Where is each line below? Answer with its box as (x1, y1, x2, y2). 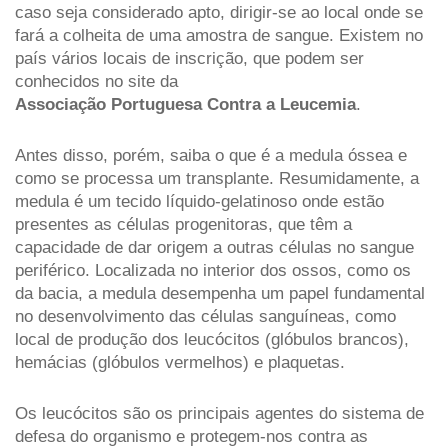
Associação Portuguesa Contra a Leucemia (15, 94, 356, 114)
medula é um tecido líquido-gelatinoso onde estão (15, 191, 384, 211)
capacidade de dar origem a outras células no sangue (15, 237, 414, 257)
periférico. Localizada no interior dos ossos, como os (15, 260, 411, 280)
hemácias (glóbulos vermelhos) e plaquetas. (15, 352, 350, 372)
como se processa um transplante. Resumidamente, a (15, 168, 419, 188)
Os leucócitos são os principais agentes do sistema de (15, 403, 424, 423)
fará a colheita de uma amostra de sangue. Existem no (15, 25, 423, 45)
